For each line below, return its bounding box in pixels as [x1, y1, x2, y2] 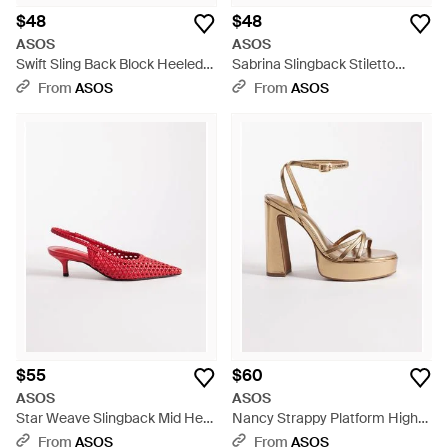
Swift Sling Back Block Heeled [16, 55, 203, 73]
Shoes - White [16, 75, 105, 93]
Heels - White [232, 75, 318, 93]
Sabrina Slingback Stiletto [232, 55, 395, 73]
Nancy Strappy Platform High [232, 409, 418, 427]
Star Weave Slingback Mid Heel [16, 409, 214, 427]
